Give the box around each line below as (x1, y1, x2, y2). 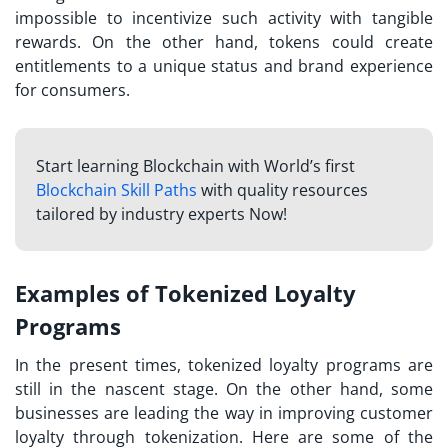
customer (360, 401, 433, 424)
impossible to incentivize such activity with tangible (15, 7, 433, 30)
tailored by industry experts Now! (35, 203, 287, 226)
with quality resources (196, 179, 368, 202)
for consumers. (15, 79, 134, 102)
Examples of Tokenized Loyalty (15, 277, 356, 308)
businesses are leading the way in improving (15, 401, 360, 424)
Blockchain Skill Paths (35, 179, 197, 202)
